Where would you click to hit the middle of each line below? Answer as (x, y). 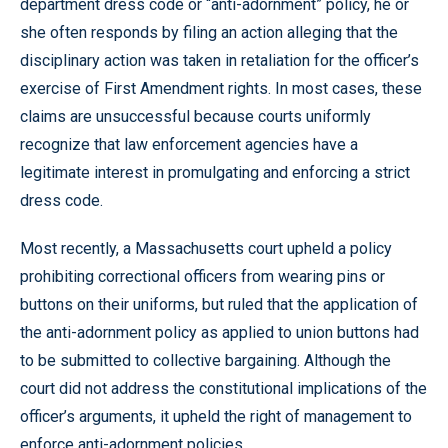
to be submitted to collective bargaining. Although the (205, 360)
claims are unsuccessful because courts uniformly (195, 116)
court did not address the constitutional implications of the (223, 388)
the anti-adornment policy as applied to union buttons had (219, 332)
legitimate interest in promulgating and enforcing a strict (215, 172)
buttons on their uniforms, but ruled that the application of (219, 304)
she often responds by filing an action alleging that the (209, 32)
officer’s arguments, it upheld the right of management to (216, 416)
